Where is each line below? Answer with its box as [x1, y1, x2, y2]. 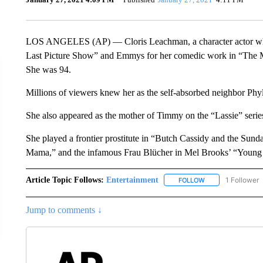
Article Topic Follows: [25, 175, 104, 184]
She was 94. [25, 64, 71, 75]
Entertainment [106, 175, 159, 184]
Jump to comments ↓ [25, 204, 102, 215]
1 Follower [225, 175, 259, 184]
